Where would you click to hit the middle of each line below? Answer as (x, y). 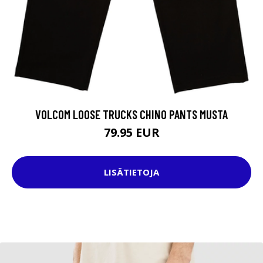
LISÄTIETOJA (131, 172)
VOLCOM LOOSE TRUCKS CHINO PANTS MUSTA (131, 114)
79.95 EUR (131, 132)
